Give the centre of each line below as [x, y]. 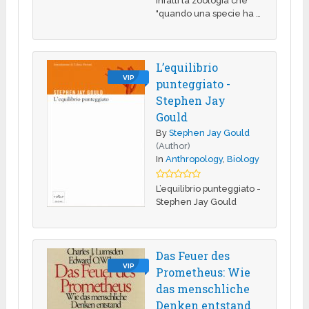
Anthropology [195, 159]
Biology [243, 159]
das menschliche [203, 288]
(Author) [173, 146]
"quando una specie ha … [209, 13]
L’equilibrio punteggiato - [209, 188]
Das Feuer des [193, 255]
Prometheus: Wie [203, 272]
